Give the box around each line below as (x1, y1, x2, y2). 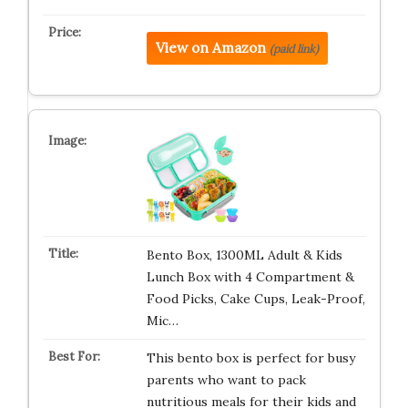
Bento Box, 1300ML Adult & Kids (146, 247, 342, 263)
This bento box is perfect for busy (146, 350, 355, 366)
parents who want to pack (146, 372, 306, 388)
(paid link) (269, 42, 319, 56)
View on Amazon (155, 39, 266, 56)
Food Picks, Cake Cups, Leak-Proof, (146, 291, 365, 307)
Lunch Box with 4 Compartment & (146, 269, 354, 285)
